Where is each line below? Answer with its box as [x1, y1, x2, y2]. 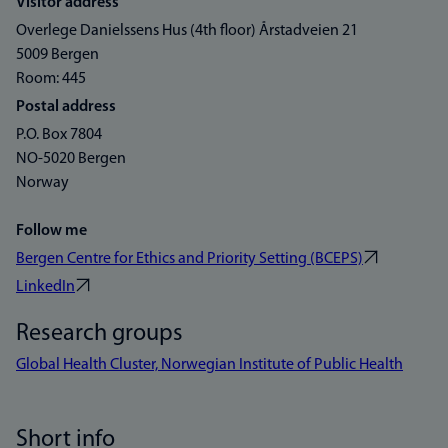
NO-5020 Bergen [16, 151, 126, 167]
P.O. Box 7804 [16, 127, 102, 143]
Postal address [16, 99, 116, 115]
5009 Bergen [16, 47, 99, 63]
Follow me [16, 223, 87, 239]
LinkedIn [16, 279, 75, 295]
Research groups [16, 322, 183, 346]
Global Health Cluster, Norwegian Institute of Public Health [16, 357, 403, 373]
